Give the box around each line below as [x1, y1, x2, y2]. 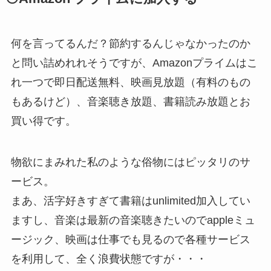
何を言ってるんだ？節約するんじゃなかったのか [10, 37, 250, 50]
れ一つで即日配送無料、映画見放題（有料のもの [10, 76, 250, 88]
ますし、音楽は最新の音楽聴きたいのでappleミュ [10, 214, 255, 226]
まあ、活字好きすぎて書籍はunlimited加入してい [10, 194, 250, 207]
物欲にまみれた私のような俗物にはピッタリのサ [10, 155, 250, 168]
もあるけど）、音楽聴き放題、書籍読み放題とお [10, 95, 250, 108]
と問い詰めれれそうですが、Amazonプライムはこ [10, 56, 258, 69]
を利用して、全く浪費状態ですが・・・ [10, 252, 207, 265]
